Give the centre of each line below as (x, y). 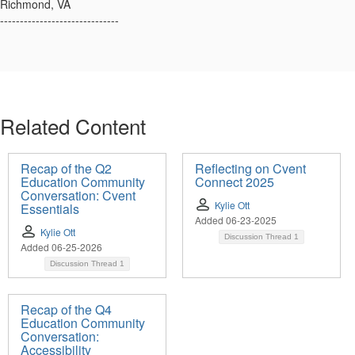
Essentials (50, 209)
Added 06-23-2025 (236, 220)
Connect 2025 (235, 182)
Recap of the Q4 (66, 310)
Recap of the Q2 (66, 169)
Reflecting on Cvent (250, 169)
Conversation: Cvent (78, 196)
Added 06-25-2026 (61, 247)
